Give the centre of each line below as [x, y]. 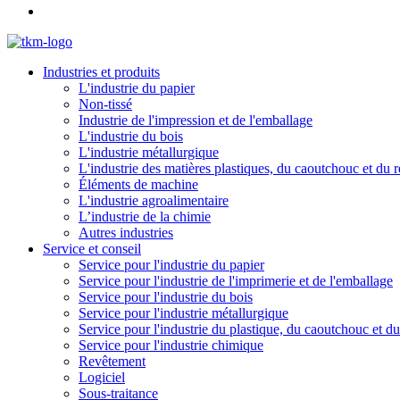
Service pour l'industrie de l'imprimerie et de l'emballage [236, 281]
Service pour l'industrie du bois [166, 297]
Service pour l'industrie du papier [171, 265]
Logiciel [102, 377]
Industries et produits [101, 72]
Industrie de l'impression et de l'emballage [196, 120]
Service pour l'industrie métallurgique [183, 313]
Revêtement [112, 361]
